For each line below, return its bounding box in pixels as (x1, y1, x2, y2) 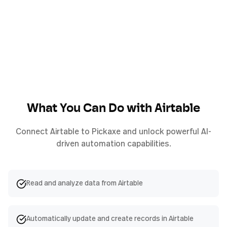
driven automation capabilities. (56, 138, 171, 149)
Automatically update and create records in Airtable (26, 213, 194, 223)
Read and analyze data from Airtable (26, 178, 143, 188)
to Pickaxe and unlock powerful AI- (79, 126, 211, 137)
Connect (16, 126, 50, 137)
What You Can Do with (27, 103, 155, 116)
